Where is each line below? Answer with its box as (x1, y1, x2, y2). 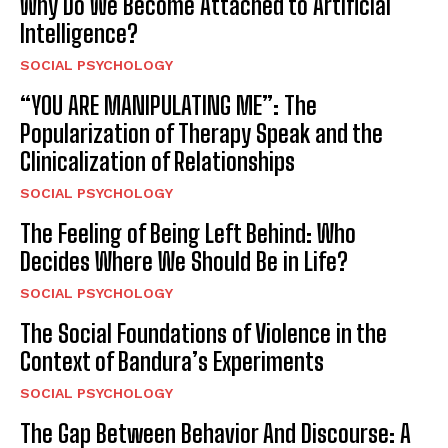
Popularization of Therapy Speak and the (20, 119, 383, 149)
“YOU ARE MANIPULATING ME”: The (20, 91, 317, 121)
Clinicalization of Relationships (20, 147, 295, 177)
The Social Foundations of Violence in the (20, 319, 387, 349)
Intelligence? (20, 19, 138, 49)
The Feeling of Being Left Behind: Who (20, 219, 356, 249)
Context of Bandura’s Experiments (20, 347, 324, 377)
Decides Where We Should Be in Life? (20, 247, 348, 277)
